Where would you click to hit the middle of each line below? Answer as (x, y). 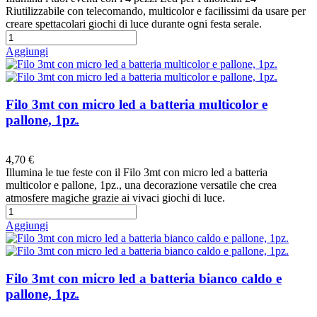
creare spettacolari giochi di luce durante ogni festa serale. (134, 23)
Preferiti (23, 147)
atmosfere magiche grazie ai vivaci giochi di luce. (115, 198)
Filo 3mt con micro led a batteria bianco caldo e (144, 279)
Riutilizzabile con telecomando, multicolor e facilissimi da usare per (156, 11)
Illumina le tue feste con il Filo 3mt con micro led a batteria (137, 173)
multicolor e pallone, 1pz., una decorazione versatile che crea (141, 185)
